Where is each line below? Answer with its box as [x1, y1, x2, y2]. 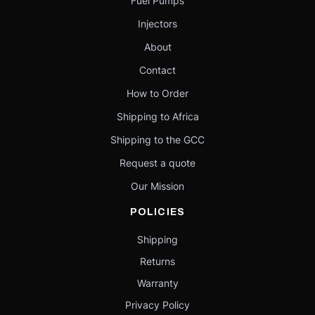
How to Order [127, 87, 188, 99]
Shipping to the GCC [110, 134, 205, 146]
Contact [139, 64, 176, 76]
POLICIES [130, 207, 185, 217]
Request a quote [120, 157, 195, 169]
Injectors [138, 18, 177, 30]
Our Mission [131, 180, 184, 192]
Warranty [136, 277, 179, 289]
